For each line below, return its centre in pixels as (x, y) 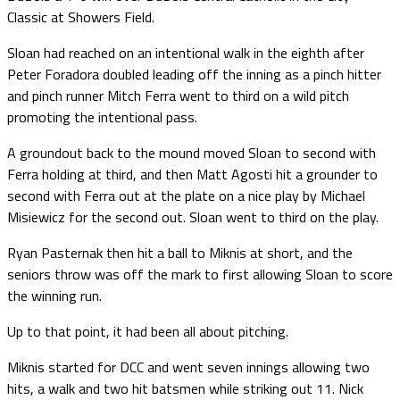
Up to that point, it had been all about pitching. (148, 331)
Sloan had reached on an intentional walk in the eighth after (186, 52)
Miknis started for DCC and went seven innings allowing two (188, 367)
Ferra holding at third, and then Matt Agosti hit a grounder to (192, 174)
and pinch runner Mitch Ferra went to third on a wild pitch (178, 95)
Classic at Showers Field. (81, 17)
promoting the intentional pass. (102, 117)
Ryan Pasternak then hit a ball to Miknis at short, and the (180, 252)
